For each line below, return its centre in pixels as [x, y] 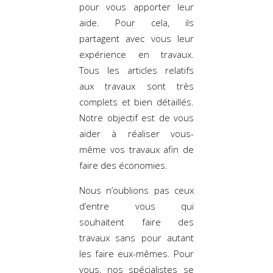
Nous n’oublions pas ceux [136, 190]
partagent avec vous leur [136, 38]
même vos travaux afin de [136, 149]
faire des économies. [123, 165]
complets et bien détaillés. [136, 101]
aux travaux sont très [136, 86]
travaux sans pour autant [136, 237]
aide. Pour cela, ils [136, 22]
